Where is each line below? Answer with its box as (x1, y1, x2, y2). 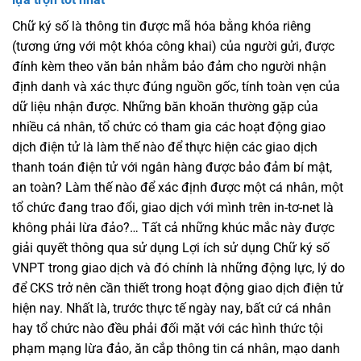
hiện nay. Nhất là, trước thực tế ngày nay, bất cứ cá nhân (12, 301, 331, 317)
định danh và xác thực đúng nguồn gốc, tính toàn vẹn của (12, 79, 340, 95)
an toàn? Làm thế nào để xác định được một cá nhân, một (12, 180, 343, 196)
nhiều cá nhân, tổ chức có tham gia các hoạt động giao (12, 119, 326, 135)
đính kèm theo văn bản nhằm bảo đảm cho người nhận (12, 59, 326, 75)
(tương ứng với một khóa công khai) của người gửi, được (12, 39, 334, 55)
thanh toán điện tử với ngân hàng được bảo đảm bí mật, (12, 160, 332, 176)
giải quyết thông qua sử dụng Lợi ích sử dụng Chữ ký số (12, 240, 330, 256)
